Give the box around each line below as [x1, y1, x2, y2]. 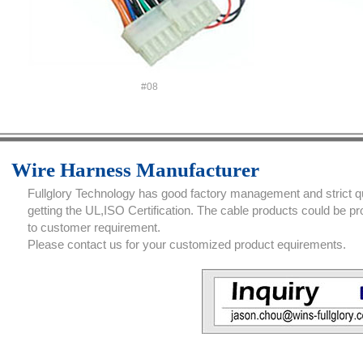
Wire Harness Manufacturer [11, 159, 259, 181]
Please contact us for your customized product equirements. [28, 237, 346, 251]
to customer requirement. [28, 220, 160, 234]
